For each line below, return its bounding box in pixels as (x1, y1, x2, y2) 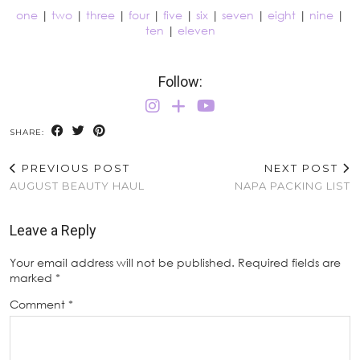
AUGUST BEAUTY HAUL (10, 178, 145, 192)
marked (10, 270, 55, 284)
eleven (177, 22, 215, 37)
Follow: (157, 72, 202, 90)
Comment (10, 297, 68, 311)
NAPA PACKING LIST (235, 178, 350, 192)
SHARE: (10, 126, 47, 137)
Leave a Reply (10, 221, 96, 239)
